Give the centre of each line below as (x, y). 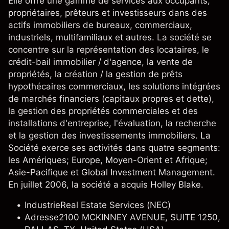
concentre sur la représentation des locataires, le (109, 50)
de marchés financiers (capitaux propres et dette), (111, 99)
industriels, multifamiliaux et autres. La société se (110, 37)
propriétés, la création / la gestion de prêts (95, 74)
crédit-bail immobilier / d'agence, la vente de (100, 62)
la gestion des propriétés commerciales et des (103, 111)
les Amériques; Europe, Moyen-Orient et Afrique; (108, 160)
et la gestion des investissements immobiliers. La (109, 135)
